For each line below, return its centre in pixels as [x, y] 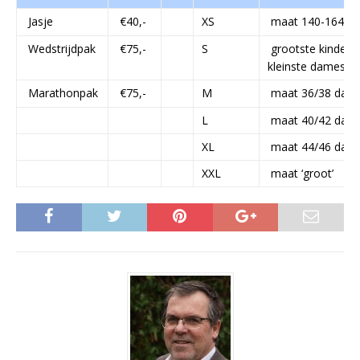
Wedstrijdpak [62, 49]
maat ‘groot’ [301, 174]
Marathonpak [61, 93]
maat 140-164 [306, 22]
